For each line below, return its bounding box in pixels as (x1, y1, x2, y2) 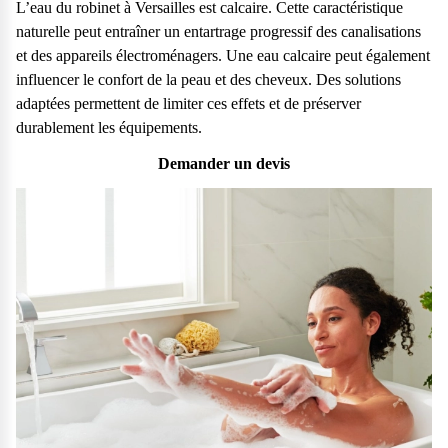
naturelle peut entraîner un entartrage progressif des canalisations (16, 22, 421, 40)
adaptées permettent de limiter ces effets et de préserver (16, 94, 361, 112)
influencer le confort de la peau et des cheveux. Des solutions (16, 70, 401, 88)
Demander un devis (158, 154, 290, 172)
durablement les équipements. (16, 118, 202, 136)
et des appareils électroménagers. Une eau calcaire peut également (16, 46, 430, 64)
